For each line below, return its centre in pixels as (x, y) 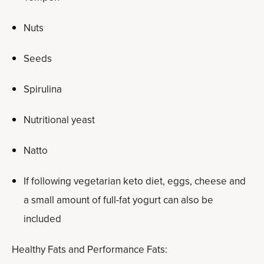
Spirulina (43, 89)
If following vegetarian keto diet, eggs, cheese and (135, 181)
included (42, 219)
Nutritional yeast (59, 120)
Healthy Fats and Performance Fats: (90, 250)
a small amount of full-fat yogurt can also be (118, 200)
